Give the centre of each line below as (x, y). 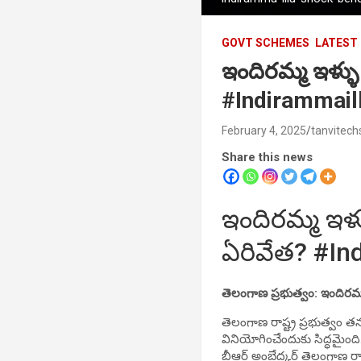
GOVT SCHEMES (266, 42)
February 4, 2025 (264, 130)
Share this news (268, 157)
